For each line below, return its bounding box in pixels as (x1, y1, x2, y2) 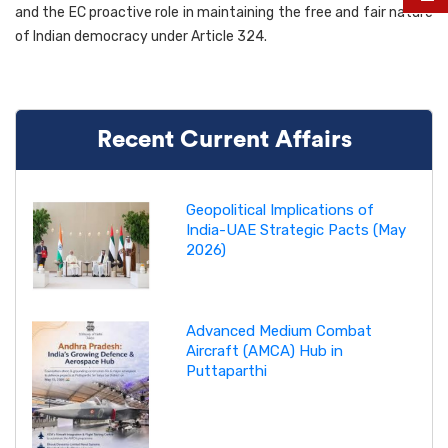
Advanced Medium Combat (185, 322, 372, 341)
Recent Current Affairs (96, 127, 352, 152)
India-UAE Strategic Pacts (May (185, 220, 406, 239)
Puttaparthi (185, 362, 267, 381)
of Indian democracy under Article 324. (15, 27, 267, 45)
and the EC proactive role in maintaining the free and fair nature (15, 3, 433, 21)
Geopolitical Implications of (185, 200, 374, 219)
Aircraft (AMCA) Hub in (185, 342, 343, 361)
